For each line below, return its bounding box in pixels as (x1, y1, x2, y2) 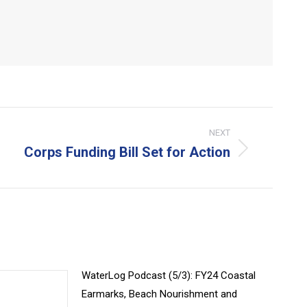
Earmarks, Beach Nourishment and (81, 288, 237, 300)
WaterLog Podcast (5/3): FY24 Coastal (81, 269, 256, 282)
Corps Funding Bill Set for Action (24, 144, 231, 160)
